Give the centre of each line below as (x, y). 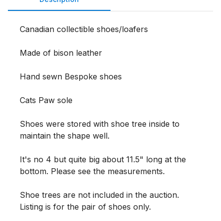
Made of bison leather (61, 53)
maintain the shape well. (65, 136)
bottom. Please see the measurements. (93, 171)
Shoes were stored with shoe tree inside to (100, 124)
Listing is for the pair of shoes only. (87, 207)
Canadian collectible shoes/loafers (84, 29)
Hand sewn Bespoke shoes (71, 76)
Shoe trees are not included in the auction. (99, 195)
